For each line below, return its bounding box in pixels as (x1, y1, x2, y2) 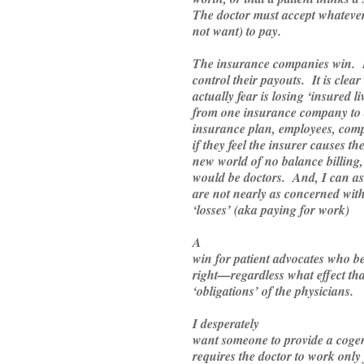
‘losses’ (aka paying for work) (193, 201, 349, 219)
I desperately (193, 314, 259, 333)
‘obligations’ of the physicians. (193, 282, 353, 301)
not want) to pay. (193, 22, 281, 41)
